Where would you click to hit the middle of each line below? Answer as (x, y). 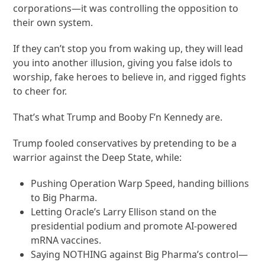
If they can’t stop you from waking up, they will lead (128, 48)
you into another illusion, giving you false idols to (123, 62)
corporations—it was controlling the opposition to (126, 8)
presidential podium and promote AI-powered (134, 226)
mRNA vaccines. (66, 240)
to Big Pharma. (64, 197)
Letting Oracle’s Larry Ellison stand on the (124, 211)
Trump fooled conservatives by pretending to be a (125, 143)
